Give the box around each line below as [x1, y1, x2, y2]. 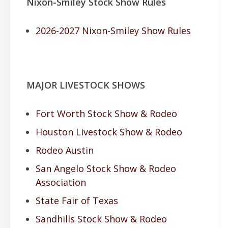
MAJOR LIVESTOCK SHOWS [26, 79, 145, 92]
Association [36, 176, 86, 189]
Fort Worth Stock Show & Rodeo [36, 107, 177, 120]
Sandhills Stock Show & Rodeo [36, 213, 167, 225]
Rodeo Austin [36, 144, 94, 157]
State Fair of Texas [36, 194, 118, 207]
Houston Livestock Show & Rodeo [36, 126, 182, 138]
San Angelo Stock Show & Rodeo [36, 162, 176, 175]
